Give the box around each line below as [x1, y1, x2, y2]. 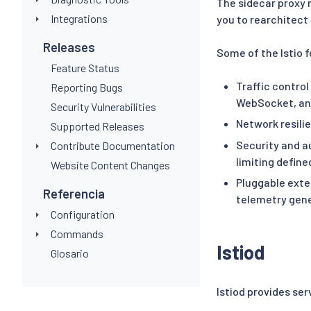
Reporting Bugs [50, 80, 123, 94]
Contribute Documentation [50, 138, 175, 152]
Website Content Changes [50, 158, 170, 171]
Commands [50, 226, 103, 240]
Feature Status [50, 60, 119, 74]
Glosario [50, 246, 89, 260]
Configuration [50, 207, 115, 221]
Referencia [43, 185, 106, 201]
